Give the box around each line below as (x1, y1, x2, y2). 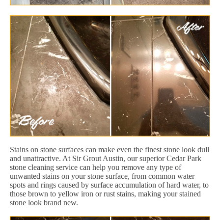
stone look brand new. (10, 198, 78, 207)
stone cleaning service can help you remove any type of (10, 163, 181, 171)
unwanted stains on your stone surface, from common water (10, 171, 194, 180)
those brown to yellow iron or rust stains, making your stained (10, 189, 201, 198)
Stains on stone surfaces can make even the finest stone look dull (10, 145, 209, 154)
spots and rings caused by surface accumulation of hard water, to (10, 180, 209, 189)
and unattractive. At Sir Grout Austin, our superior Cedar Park (10, 154, 201, 163)
